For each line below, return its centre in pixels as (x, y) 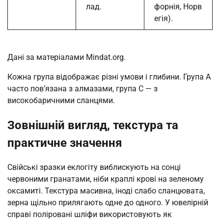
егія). (164, 18)
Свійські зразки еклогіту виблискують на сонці (94, 167)
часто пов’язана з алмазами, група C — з (82, 88)
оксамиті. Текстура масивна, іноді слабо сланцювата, (106, 191)
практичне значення (65, 143)
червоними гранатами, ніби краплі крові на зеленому (106, 179)
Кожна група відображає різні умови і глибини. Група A (109, 77)
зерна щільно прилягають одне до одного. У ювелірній (108, 202)
